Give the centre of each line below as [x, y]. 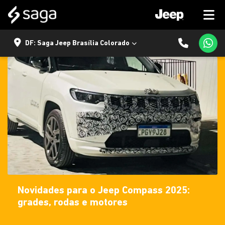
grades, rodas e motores [73, 203]
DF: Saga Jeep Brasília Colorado [77, 43]
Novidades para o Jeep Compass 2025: [104, 191]
